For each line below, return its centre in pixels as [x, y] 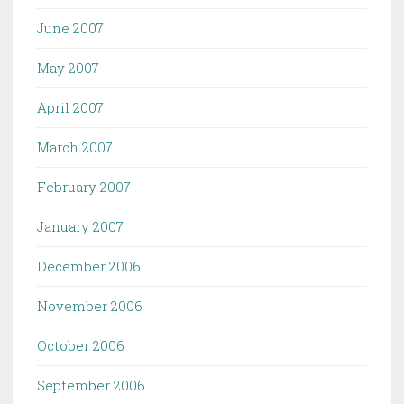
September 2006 [91, 385]
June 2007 [70, 28]
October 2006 [81, 345]
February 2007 [84, 186]
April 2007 [70, 107]
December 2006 [89, 266]
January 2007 [80, 226]
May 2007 [68, 67]
